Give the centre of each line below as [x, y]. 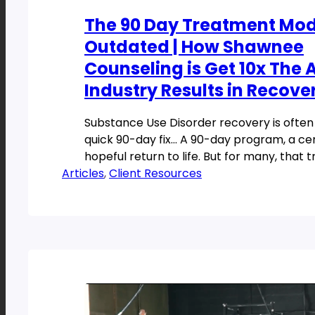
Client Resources [155, 174]
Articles [83, 174]
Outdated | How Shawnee [194, 46]
